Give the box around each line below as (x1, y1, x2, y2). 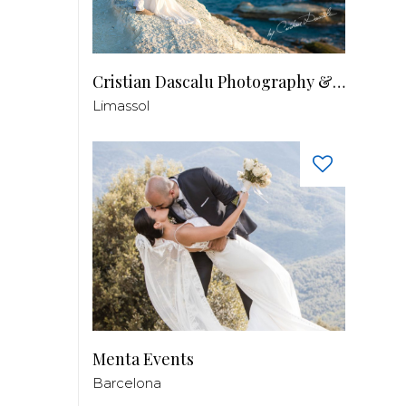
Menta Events (92, 347, 194, 370)
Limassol (92, 96, 150, 114)
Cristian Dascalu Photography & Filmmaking (333, 70, 345, 92)
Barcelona (92, 373, 161, 391)
